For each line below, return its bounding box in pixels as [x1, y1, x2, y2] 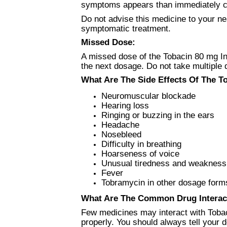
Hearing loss [101, 100, 149, 110]
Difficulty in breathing [101, 138, 181, 149]
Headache [101, 119, 139, 130]
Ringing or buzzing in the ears [101, 109, 214, 120]
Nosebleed [101, 129, 141, 139]
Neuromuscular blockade [101, 90, 196, 101]
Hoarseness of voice [101, 148, 179, 159]
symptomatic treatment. [81, 23, 178, 34]
